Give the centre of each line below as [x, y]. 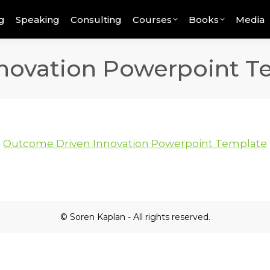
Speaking [38, 19]
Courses [152, 19]
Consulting [96, 19]
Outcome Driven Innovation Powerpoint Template [135, 143]
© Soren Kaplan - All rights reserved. [135, 217]
